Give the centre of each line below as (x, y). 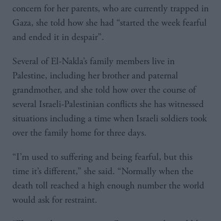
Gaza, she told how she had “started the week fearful (110, 23)
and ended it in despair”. (58, 37)
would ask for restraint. (55, 200)
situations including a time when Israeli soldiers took (110, 118)
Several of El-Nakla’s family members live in (93, 61)
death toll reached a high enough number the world (108, 185)
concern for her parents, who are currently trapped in (110, 8)
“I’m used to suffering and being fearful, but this (102, 157)
